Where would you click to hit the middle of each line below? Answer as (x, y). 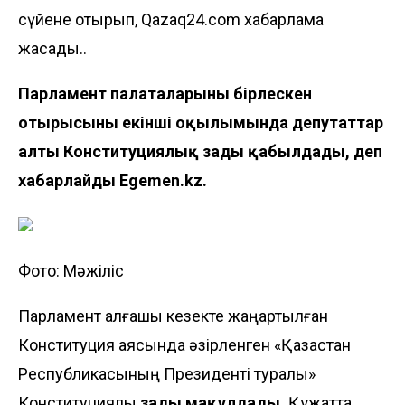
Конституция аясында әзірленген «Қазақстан (184, 344)
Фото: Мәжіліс (71, 270)
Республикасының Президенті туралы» (167, 373)
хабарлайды (69, 180)
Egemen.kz (161, 180)
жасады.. (52, 48)
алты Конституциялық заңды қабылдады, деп (200, 151)
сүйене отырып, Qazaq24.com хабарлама (171, 19)
